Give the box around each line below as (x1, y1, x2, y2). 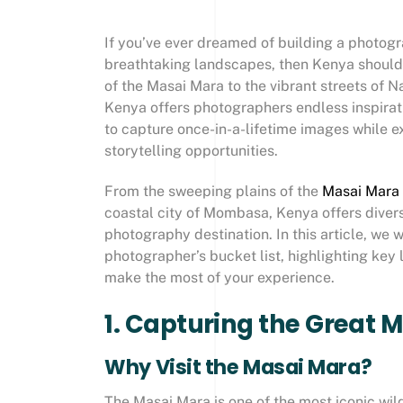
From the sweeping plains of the (104, 182, 323, 200)
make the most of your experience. (104, 268, 336, 286)
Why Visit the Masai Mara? (104, 353, 372, 382)
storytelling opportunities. (104, 142, 279, 160)
